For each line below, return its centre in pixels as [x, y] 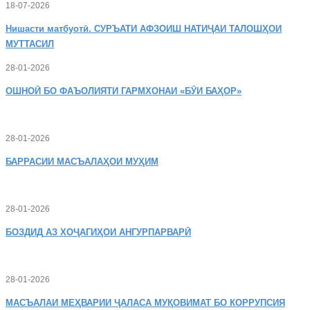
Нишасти [25, 29]
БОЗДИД [24, 232]
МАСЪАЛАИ [32, 303]
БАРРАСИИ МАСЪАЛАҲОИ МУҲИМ [82, 162]
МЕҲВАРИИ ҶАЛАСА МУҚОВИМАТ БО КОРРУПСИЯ [172, 303]
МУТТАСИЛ [30, 44]
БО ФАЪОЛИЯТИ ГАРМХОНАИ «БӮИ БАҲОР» [141, 91]
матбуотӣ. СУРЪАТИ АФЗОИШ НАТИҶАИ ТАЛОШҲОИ [163, 29]
